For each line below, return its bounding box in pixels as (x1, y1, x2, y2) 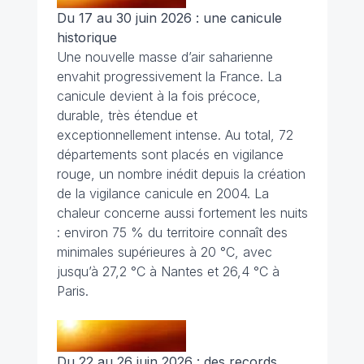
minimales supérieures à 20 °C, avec (56, 244, 272, 261)
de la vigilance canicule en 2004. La (56, 185, 269, 202)
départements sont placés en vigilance (56, 146, 284, 163)
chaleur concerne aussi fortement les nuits (56, 205, 308, 222)
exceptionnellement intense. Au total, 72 (56, 127, 293, 144)
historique (56, 29, 117, 46)
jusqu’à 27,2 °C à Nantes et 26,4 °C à (56, 263, 279, 280)
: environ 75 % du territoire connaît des (56, 224, 288, 241)
